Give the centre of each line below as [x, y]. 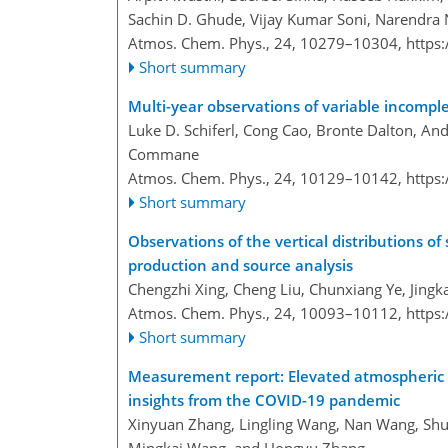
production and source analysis [240, 265]
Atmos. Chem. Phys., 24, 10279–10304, [267, 43]
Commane [163, 154]
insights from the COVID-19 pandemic [264, 400]
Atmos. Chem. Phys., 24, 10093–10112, [267, 313]
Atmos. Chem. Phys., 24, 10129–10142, [267, 178]
